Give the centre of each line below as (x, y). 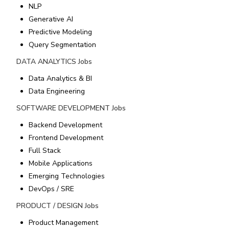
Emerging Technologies (67, 176)
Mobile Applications (61, 163)
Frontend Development (66, 138)
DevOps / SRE (51, 189)
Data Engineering (57, 91)
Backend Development (65, 125)
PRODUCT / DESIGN (50, 206)
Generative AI (51, 19)
